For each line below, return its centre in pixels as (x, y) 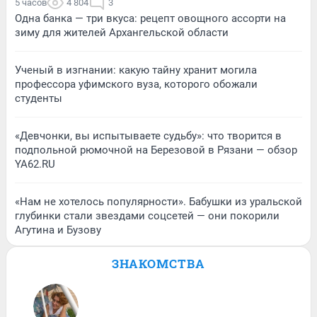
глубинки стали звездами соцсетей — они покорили (147, 215)
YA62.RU (35, 164)
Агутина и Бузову (58, 230)
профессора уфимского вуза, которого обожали (136, 84)
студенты (39, 98)
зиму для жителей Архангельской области (122, 32)
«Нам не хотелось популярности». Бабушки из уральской (158, 201)
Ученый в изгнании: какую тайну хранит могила (136, 70)
